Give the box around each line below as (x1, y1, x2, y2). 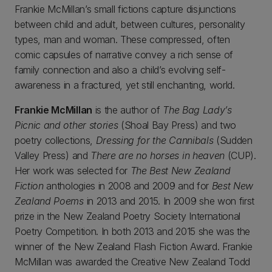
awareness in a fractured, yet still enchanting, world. (15, 79, 235, 92)
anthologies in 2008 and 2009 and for (46, 180, 212, 192)
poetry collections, (15, 134, 96, 147)
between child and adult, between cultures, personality (15, 18, 245, 31)
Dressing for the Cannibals (95, 134, 214, 147)
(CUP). (224, 149, 256, 162)
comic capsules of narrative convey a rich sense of (15, 49, 233, 61)
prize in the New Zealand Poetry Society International (15, 210, 241, 223)
